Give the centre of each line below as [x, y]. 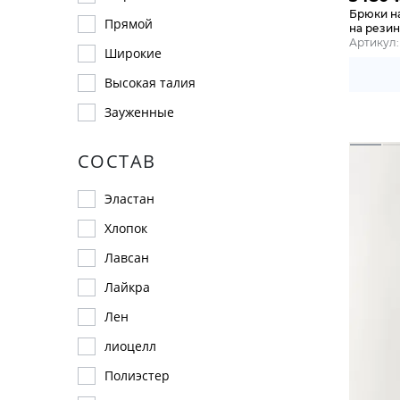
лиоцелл [130, 346]
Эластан [129, 199]
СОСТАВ [117, 161]
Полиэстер [137, 375]
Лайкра [127, 287]
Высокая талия [150, 83]
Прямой [129, 24]
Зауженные [139, 112]
